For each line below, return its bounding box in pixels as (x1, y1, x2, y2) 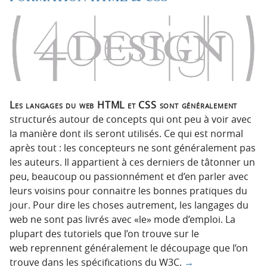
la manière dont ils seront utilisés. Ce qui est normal (10, 126, 243, 140)
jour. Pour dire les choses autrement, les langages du (10, 198, 249, 212)
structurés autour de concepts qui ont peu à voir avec (10, 112, 252, 126)
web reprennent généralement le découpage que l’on (10, 241, 248, 254)
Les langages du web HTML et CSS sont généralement (10, 98, 238, 111)
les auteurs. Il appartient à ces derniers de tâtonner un (10, 155, 255, 169)
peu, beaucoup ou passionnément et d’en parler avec (10, 169, 249, 183)
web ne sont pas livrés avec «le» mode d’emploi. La (10, 212, 235, 226)
